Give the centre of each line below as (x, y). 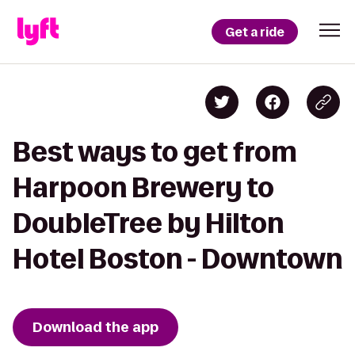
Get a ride (255, 32)
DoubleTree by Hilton (148, 223)
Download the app (95, 327)
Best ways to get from (155, 152)
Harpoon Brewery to (143, 187)
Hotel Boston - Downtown (177, 259)
